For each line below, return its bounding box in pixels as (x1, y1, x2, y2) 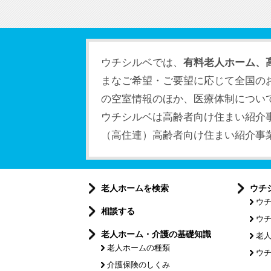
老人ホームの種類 (107, 243, 170, 252)
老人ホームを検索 (101, 183, 169, 193)
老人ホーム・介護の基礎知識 (101, 229, 211, 239)
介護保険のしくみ (107, 260, 170, 269)
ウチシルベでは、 (101, 56, 183, 68)
